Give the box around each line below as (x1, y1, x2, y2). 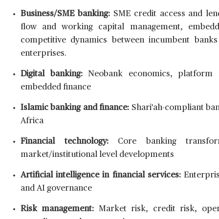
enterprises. (21, 49, 66, 58)
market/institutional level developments (21, 151, 174, 159)
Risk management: (21, 205, 94, 214)
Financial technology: (21, 137, 109, 146)
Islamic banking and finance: (21, 104, 130, 112)
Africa (21, 117, 44, 126)
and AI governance (21, 184, 92, 193)
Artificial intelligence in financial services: (21, 171, 181, 180)
